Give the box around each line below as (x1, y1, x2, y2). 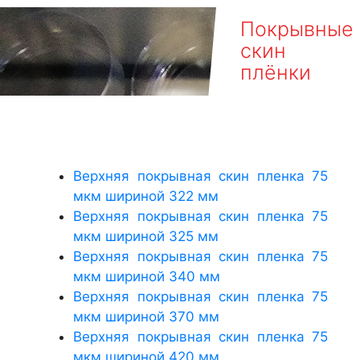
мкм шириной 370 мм (73, 308, 219, 325)
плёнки (239, 60, 311, 85)
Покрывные (239, 17, 354, 42)
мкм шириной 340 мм (73, 268, 220, 284)
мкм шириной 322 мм (73, 187, 219, 204)
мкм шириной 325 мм (73, 227, 219, 244)
